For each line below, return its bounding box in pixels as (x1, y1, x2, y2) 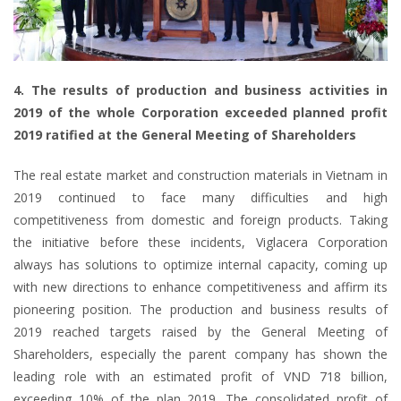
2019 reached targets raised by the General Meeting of (13, 323, 388, 341)
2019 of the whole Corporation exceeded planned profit (13, 104, 388, 122)
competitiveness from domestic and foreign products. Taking (13, 211, 388, 229)
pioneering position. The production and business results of (13, 301, 388, 319)
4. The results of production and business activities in (13, 81, 388, 99)
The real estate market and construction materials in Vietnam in (13, 166, 388, 184)
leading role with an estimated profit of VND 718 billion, (13, 368, 388, 386)
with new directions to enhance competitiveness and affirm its (13, 278, 388, 296)
